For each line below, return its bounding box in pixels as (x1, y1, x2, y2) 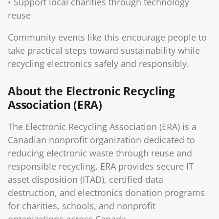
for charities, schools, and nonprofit (8, 199, 155, 212)
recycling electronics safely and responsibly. (8, 57, 189, 69)
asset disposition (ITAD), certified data (8, 173, 163, 185)
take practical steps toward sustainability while (8, 44, 200, 56)
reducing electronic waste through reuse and (8, 147, 192, 159)
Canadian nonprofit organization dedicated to (8, 133, 195, 146)
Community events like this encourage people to (8, 31, 207, 43)
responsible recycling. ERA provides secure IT (8, 160, 194, 172)
